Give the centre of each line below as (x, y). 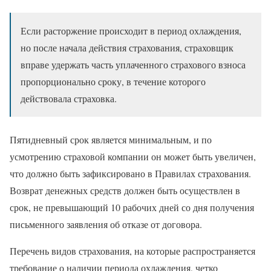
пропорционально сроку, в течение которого (113, 82)
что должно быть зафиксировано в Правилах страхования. (130, 174)
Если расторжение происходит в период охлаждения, (131, 31)
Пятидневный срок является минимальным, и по (111, 140)
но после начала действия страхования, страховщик (127, 48)
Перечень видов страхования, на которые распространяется (132, 251)
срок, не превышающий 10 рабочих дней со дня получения (132, 207)
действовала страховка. (69, 99)
